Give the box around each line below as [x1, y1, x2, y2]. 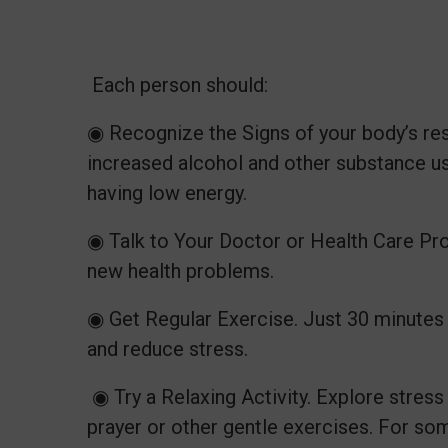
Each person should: [87, 72, 268, 97]
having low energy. [87, 180, 252, 205]
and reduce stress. [87, 336, 248, 361]
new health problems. [87, 258, 279, 283]
